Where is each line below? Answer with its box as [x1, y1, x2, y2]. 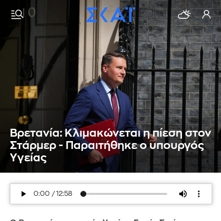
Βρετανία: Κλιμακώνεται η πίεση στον [10, 128, 211, 139]
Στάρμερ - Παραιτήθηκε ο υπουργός [10, 140, 204, 151]
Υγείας [10, 152, 47, 163]
